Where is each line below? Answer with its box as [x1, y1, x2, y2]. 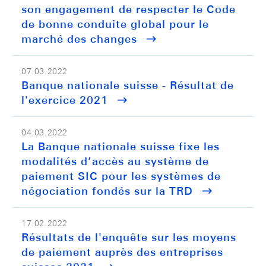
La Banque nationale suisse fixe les [21, 140, 220, 153]
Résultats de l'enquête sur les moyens [21, 231, 236, 243]
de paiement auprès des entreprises [21, 246, 223, 258]
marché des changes [21, 33, 137, 45]
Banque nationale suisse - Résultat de [21, 79, 234, 91]
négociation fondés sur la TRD [21, 185, 193, 197]
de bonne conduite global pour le [21, 18, 209, 30]
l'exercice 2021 [21, 94, 108, 106]
